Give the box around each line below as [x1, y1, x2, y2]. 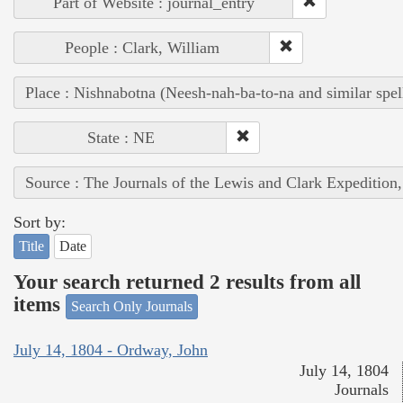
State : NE [86, 128, 155, 147]
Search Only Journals [71, 298, 193, 314]
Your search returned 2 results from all [13, 271, 361, 294]
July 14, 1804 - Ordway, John [13, 341, 208, 360]
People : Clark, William [65, 38, 219, 57]
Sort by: [13, 212, 66, 231]
